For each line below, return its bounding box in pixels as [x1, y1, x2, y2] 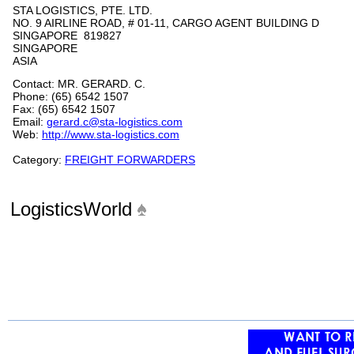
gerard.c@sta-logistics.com [47, 115, 183, 128]
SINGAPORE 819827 [13, 29, 128, 42]
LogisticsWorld [10, 198, 137, 220]
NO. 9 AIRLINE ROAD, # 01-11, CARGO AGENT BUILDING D [13, 17, 319, 29]
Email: [13, 115, 47, 128]
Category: [13, 153, 65, 166]
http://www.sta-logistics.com [42, 128, 179, 141]
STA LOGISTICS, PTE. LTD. [13, 4, 153, 17]
